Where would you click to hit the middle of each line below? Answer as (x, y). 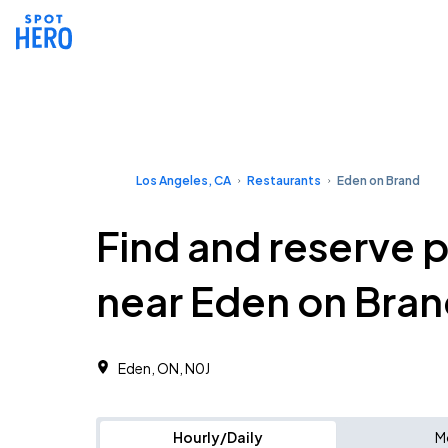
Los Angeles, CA (183, 180)
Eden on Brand (378, 180)
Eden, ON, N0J (164, 368)
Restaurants (284, 180)
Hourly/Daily (218, 437)
